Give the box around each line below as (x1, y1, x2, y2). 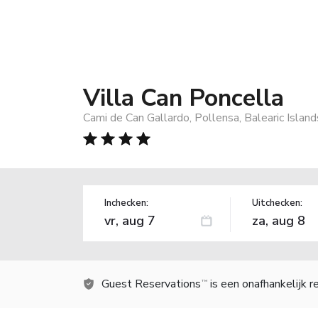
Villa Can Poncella (83, 81, 284, 114)
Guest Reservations (102, 275, 201, 292)
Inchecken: (104, 196, 148, 209)
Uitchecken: (251, 196, 302, 209)
